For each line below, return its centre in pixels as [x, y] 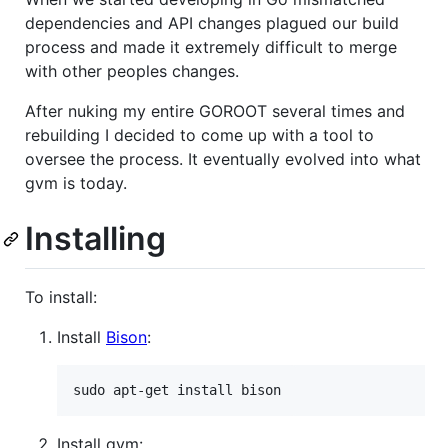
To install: [61, 297]
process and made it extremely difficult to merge [211, 46]
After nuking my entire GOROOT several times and [215, 110]
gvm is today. [76, 182]
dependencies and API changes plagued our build [212, 22]
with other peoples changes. [132, 70]
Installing [95, 238]
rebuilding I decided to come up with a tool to [199, 134]
